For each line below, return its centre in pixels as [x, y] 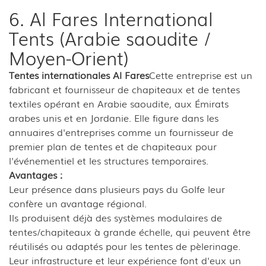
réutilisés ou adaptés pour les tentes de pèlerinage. [125, 246]
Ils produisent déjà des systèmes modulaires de [115, 217]
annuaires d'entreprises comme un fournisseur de [121, 132]
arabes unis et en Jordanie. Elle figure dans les [114, 117]
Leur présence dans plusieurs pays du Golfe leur [117, 189]
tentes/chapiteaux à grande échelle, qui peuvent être [130, 231]
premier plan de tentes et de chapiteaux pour [113, 146]
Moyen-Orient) [69, 57]
